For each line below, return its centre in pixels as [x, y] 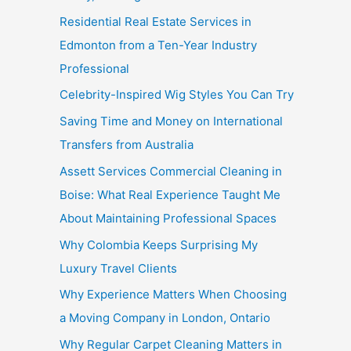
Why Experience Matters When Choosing [173, 295]
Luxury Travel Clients [118, 268]
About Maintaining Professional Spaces [168, 218]
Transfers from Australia [127, 145]
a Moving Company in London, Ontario [165, 318]
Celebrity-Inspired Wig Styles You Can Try [177, 95]
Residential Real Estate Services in [156, 21]
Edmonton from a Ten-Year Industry [158, 45]
